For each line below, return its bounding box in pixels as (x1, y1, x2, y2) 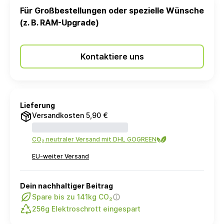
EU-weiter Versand (32, 152, 89, 160)
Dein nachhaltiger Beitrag (20, 181, 113, 190)
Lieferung (20, 101, 55, 109)
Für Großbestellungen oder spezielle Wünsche (20, 5, 204, 15)
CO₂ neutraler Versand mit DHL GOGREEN (32, 135, 156, 143)
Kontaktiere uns (80, 51, 144, 61)
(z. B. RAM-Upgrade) (20, 17, 99, 27)
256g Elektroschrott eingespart (32, 204, 140, 213)
